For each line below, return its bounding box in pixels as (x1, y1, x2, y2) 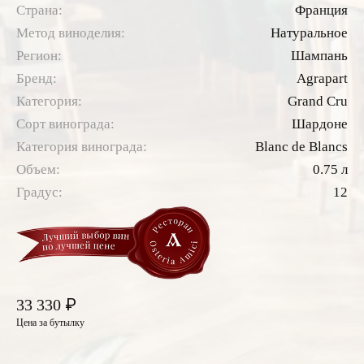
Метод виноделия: (16, 25, 125, 41)
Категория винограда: (16, 139, 147, 155)
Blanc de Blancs (255, 139, 348, 155)
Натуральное (271, 25, 348, 41)
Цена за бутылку (16, 317, 84, 329)
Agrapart (297, 71, 348, 87)
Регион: (16, 48, 62, 64)
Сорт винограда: (16, 116, 115, 132)
